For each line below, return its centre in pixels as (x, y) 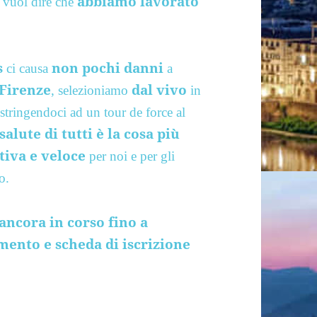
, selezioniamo (92, 90)
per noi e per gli (131, 156)
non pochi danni (108, 68)
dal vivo (161, 90)
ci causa (28, 68)
